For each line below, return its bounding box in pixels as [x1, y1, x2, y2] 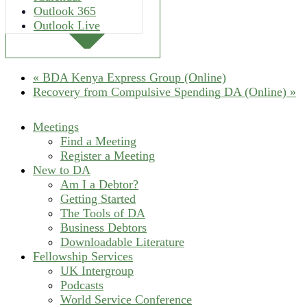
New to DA [33, 163, 90, 177]
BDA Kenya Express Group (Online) [39, 71, 226, 85]
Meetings [33, 120, 79, 134]
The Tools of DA [60, 206, 145, 221]
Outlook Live [34, 19, 100, 33]
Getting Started [60, 192, 136, 206]
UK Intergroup [60, 264, 134, 278]
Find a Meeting [60, 134, 136, 149]
